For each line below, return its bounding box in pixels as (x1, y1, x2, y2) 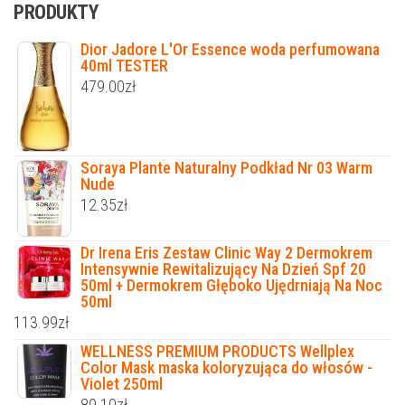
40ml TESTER (80, 56, 168, 76)
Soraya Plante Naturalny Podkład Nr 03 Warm (80, 158, 372, 178)
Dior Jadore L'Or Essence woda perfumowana (80, 40, 380, 60)
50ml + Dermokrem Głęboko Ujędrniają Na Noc (80, 276, 382, 296)
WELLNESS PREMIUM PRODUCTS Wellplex (80, 342, 354, 362)
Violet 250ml (80, 374, 163, 394)
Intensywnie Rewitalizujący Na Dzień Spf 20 (80, 259, 366, 279)
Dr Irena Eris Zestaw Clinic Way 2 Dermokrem (80, 243, 372, 263)
